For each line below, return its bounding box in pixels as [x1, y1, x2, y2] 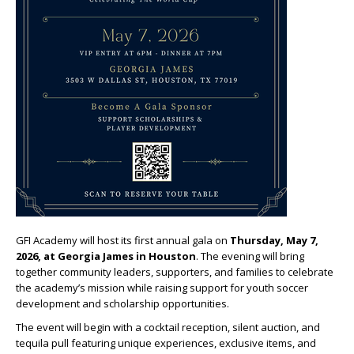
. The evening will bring [196, 249, 304, 263]
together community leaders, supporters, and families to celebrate [16, 265, 333, 279]
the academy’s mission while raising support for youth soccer [16, 281, 308, 295]
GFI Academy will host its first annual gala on [16, 233, 230, 247]
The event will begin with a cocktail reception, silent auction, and [16, 320, 320, 334]
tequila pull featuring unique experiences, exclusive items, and [16, 336, 316, 350]
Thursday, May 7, [230, 233, 318, 247]
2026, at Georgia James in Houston [16, 249, 196, 263]
